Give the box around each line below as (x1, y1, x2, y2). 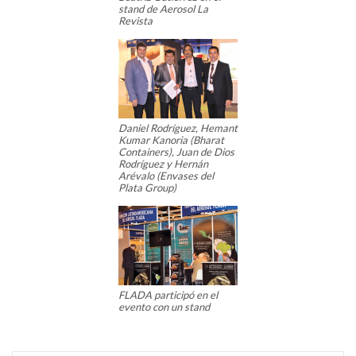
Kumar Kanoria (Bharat (118, 133, 224, 147)
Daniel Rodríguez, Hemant (118, 122, 238, 135)
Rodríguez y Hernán (118, 157, 208, 171)
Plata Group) (118, 181, 176, 195)
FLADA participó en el (118, 288, 218, 302)
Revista (118, 14, 153, 28)
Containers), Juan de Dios (118, 145, 234, 159)
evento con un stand (118, 300, 210, 314)
